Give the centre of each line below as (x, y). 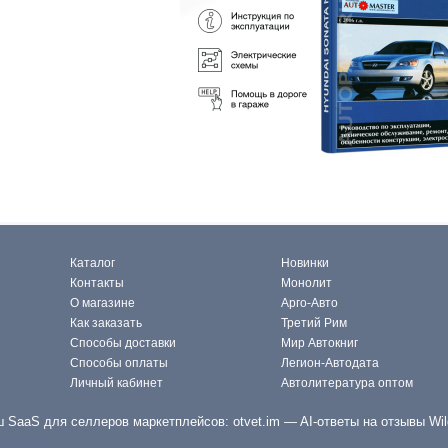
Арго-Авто (310, 303)
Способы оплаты (119, 363)
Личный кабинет (117, 383)
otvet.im (256, 422)
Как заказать (106, 323)
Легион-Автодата (330, 363)
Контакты (97, 283)
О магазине (103, 303)
